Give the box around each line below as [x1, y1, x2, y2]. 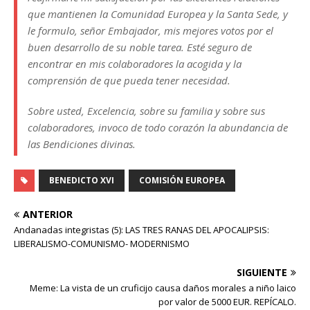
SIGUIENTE [237, 266, 287, 279]
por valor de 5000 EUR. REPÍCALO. [158, 295, 296, 308]
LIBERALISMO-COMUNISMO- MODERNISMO [14, 237, 190, 250]
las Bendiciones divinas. [28, 137, 136, 151]
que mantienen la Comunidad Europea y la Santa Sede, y [28, 7, 288, 21]
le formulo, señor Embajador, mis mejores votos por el [28, 24, 273, 37]
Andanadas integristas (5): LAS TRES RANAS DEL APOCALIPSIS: [14, 224, 269, 236]
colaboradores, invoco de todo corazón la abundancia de [28, 120, 288, 134]
